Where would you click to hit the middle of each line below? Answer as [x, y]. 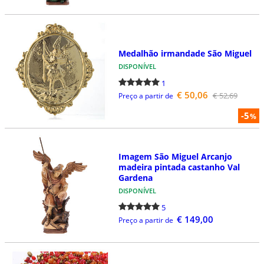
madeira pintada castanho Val [179, 167]
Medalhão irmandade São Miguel [185, 53]
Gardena [135, 178]
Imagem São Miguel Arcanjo [175, 157]
